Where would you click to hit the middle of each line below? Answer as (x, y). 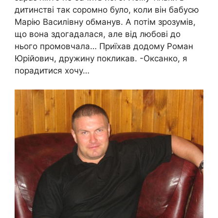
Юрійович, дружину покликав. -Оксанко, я (101, 59)
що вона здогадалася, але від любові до (98, 34)
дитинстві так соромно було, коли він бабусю (107, 10)
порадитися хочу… (52, 71)
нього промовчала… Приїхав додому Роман (104, 46)
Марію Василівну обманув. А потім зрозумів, (105, 22)
